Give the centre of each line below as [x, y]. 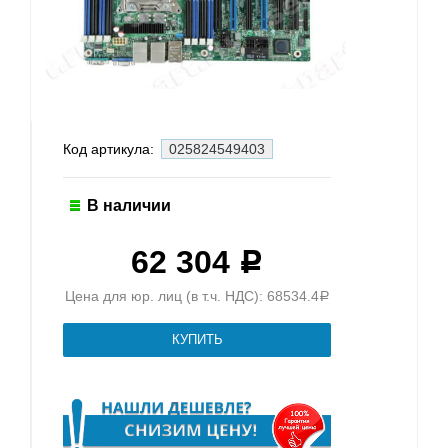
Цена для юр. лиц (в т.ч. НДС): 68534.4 [191, 295]
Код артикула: [110, 148]
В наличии [129, 205]
